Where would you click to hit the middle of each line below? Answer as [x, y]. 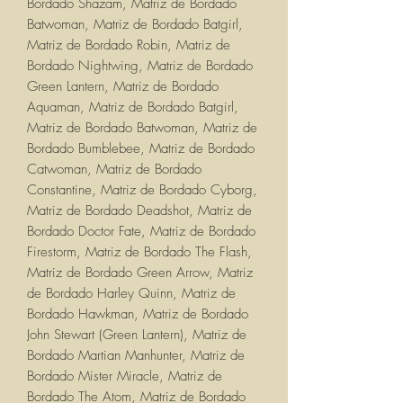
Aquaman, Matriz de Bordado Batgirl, [133, 107]
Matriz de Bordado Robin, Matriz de [129, 45]
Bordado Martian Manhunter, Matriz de [136, 356]
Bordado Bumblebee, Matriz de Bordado [141, 149]
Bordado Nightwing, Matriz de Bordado [140, 66]
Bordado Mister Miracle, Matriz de [125, 376]
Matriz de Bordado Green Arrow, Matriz [140, 273]
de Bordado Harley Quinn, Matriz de [131, 294]
